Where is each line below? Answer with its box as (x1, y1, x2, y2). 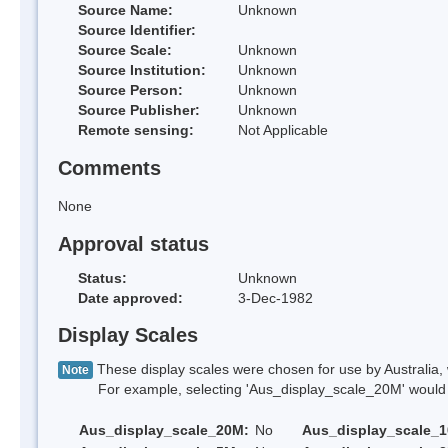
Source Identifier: (78, 22, 196, 39)
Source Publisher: (78, 102, 200, 119)
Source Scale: (78, 42, 172, 59)
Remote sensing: (78, 122, 194, 139)
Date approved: (78, 289, 183, 306)
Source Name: (78, 2, 173, 19)
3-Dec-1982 (238, 289, 313, 306)
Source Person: (78, 82, 183, 99)
